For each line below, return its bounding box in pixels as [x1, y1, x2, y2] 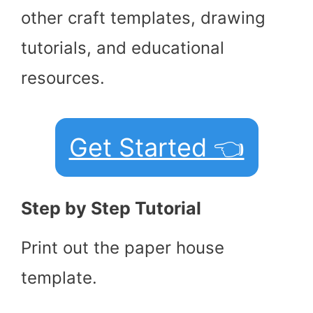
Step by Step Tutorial [21, 198, 201, 219]
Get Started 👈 [68, 132, 245, 163]
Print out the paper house [21, 238, 224, 259]
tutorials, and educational [21, 38, 224, 59]
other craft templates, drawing [21, 8, 265, 29]
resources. [21, 68, 105, 89]
